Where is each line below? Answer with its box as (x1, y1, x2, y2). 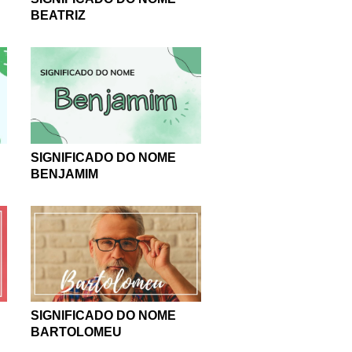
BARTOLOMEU (30, 324, 122, 339)
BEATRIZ (30, 9, 86, 23)
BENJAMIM (30, 167, 98, 181)
